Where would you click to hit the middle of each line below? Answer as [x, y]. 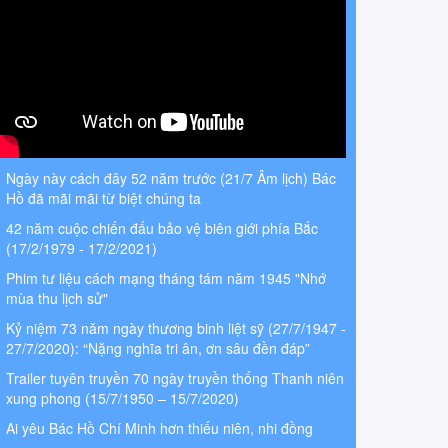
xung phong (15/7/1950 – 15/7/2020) [122, 398]
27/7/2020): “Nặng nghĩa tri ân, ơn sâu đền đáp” [158, 348]
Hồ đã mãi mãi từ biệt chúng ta [103, 198]
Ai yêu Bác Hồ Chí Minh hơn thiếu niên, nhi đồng [159, 428]
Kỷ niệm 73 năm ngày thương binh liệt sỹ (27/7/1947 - [176, 328]
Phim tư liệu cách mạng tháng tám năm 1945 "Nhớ [166, 278]
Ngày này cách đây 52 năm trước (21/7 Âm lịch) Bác [171, 178]
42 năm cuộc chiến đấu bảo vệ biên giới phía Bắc [162, 228]
